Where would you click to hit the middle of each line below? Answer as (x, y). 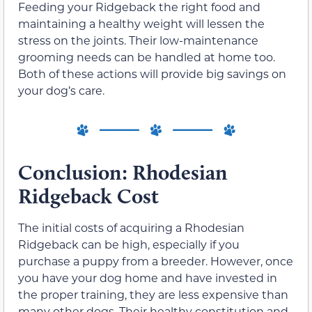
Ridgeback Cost (88, 196)
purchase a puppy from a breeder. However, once (156, 261)
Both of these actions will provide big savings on (152, 73)
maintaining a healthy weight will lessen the (141, 23)
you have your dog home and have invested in (148, 278)
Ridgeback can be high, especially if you (129, 244)
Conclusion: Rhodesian (123, 173)
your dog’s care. (61, 90)
